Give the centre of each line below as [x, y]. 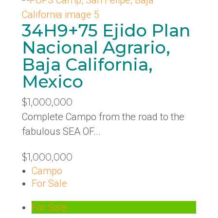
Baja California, [87, 64]
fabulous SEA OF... [61, 131]
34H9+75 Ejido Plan [106, 30]
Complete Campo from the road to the [103, 117]
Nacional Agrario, [96, 47]
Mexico [52, 82]
